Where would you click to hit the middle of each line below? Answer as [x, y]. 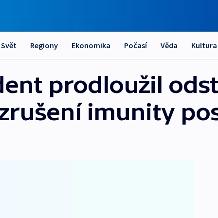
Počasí [136, 45]
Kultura [204, 45]
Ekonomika [91, 45]
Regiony [44, 45]
